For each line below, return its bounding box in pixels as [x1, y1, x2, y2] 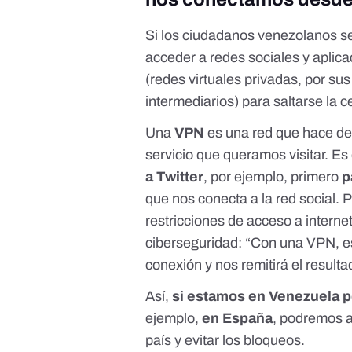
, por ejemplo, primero [203, 169, 343, 185]
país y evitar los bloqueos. [145, 332, 309, 349]
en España [202, 310, 273, 327]
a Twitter [145, 169, 204, 185]
